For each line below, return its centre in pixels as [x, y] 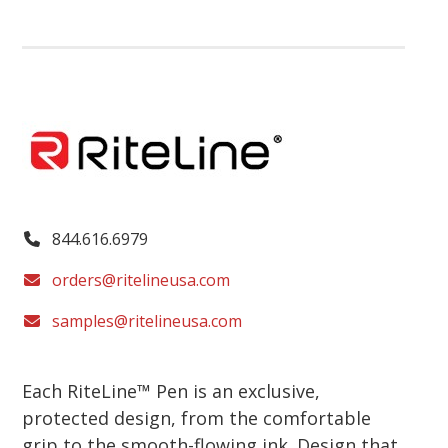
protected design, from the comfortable [197, 417]
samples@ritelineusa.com [147, 320]
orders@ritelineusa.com [141, 279]
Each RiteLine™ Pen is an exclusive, [171, 390]
